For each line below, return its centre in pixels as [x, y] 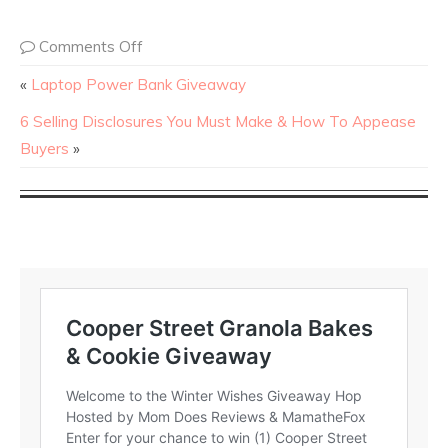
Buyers [44, 148]
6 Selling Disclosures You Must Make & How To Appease [218, 121]
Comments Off [91, 46]
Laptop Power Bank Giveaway [138, 84]
